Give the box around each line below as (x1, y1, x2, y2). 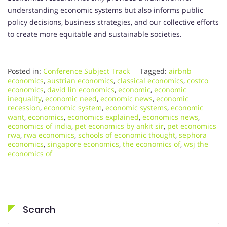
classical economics (117, 75, 183, 86)
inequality (8, 94, 42, 104)
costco (187, 75, 208, 86)
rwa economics (24, 130, 74, 140)
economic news (100, 94, 153, 104)
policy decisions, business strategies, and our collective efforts (8, 17, 219, 27)
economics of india (8, 121, 71, 131)
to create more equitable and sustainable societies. (8, 29, 182, 40)
